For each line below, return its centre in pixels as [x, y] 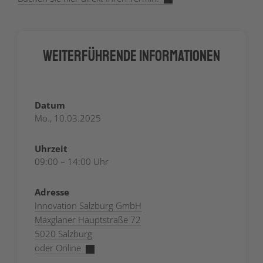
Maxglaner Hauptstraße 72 [88, 220]
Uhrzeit [51, 149]
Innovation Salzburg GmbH [88, 206]
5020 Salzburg [63, 234]
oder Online [58, 248]
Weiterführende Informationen [131, 56]
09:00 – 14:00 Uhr [72, 162]
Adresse [52, 192]
